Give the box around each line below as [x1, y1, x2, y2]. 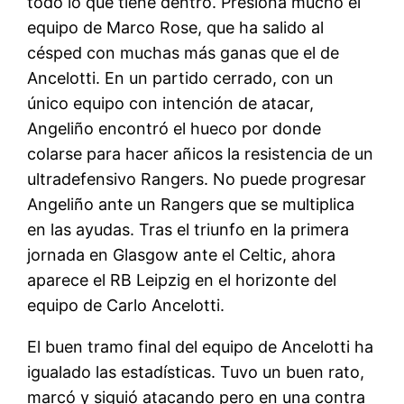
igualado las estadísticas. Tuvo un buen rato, [27, 362, 365, 381]
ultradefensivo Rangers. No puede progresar [27, 169, 367, 188]
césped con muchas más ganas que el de [27, 42, 340, 62]
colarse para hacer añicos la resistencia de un [27, 143, 374, 163]
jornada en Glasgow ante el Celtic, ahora [27, 244, 336, 264]
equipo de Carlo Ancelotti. [27, 295, 225, 315]
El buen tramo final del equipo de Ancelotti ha [27, 336, 374, 356]
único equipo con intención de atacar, [27, 93, 315, 113]
